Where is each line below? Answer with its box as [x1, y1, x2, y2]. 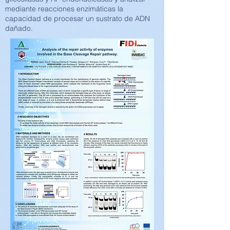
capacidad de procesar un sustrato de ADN [5, 14, 150, 23]
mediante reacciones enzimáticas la [5, 4, 123, 13]
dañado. [5, 24, 33, 33]
